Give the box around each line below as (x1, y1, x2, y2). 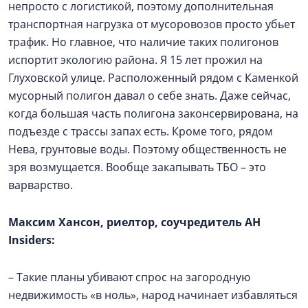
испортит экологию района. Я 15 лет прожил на (8, 52, 263, 68)
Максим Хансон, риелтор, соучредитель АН (8, 214, 261, 230)
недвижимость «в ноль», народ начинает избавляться (8, 287, 298, 303)
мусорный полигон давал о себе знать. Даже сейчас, (8, 88, 291, 104)
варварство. (8, 177, 78, 193)
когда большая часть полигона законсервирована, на (8, 106, 298, 122)
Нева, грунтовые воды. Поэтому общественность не (8, 142, 287, 157)
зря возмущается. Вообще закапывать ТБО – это (8, 159, 266, 175)
